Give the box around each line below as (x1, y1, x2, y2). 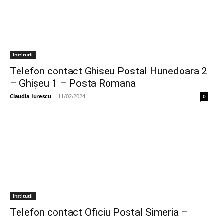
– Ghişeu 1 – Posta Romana (10, 77, 136, 89)
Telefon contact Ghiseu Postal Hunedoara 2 (10, 65, 207, 77)
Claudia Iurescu (10, 92, 51, 100)
